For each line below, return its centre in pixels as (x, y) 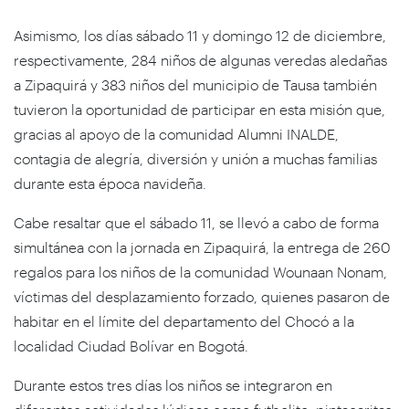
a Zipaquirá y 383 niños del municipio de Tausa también (195, 84)
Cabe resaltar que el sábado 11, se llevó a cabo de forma (196, 222)
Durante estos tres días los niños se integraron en (173, 384)
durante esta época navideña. (110, 183)
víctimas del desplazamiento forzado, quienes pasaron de (202, 296)
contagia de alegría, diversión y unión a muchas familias (195, 158)
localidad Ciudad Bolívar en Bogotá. (131, 345)
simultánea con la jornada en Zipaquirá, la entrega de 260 (202, 246)
